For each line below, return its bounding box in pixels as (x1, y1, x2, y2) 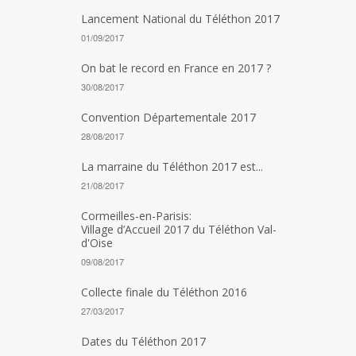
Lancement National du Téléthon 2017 (81, 11, 280, 26)
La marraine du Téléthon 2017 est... (81, 159, 263, 174)
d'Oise (81, 235, 113, 250)
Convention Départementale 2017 (81, 110, 256, 125)
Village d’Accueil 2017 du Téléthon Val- (81, 222, 277, 237)
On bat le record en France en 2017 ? (81, 60, 271, 75)
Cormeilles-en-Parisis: (81, 208, 192, 223)
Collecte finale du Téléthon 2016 (81, 284, 247, 300)
